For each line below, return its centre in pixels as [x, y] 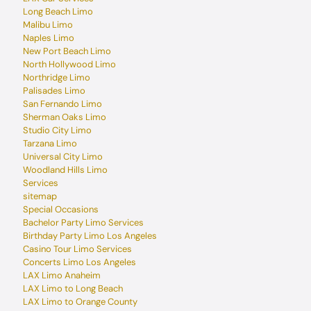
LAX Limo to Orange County [80, 302]
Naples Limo [49, 38]
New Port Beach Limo [67, 51]
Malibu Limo [48, 25]
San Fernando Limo [62, 104]
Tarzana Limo [50, 143]
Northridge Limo [57, 77]
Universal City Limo [63, 157]
